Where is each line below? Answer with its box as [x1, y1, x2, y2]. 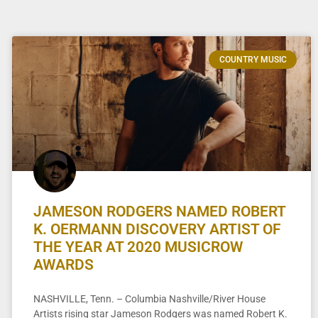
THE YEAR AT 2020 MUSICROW [33, 238, 243, 256]
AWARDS [33, 256, 94, 273]
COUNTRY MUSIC [219, 55, 287, 65]
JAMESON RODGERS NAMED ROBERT [33, 202, 285, 220]
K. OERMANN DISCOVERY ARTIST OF [33, 220, 281, 238]
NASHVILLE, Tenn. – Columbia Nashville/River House [33, 292, 265, 305]
